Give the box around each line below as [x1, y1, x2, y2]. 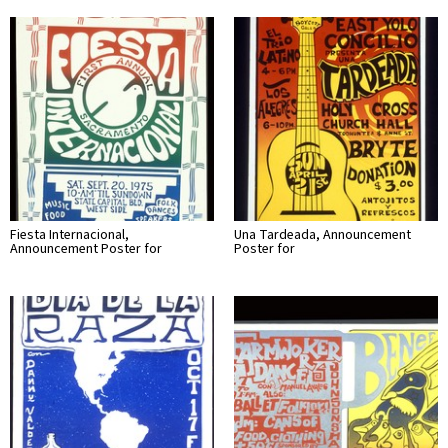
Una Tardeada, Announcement [234, 224, 411, 245]
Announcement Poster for [10, 238, 162, 259]
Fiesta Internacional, [10, 224, 129, 245]
